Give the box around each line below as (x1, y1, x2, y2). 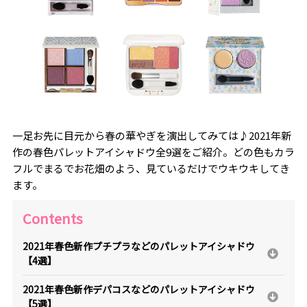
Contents (22, 208, 83, 229)
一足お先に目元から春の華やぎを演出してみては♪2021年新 (12, 127, 291, 143)
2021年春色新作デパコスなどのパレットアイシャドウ (22, 282, 255, 297)
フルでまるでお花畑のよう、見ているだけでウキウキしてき (12, 160, 290, 175)
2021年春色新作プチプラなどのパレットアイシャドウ (22, 239, 255, 254)
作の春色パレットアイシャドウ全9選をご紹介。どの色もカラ (12, 144, 295, 159)
